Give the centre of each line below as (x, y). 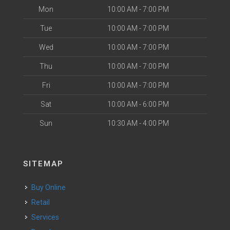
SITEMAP (43, 164)
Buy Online (51, 187)
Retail (43, 202)
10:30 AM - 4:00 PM (138, 123)
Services (47, 217)
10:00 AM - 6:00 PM (138, 104)
